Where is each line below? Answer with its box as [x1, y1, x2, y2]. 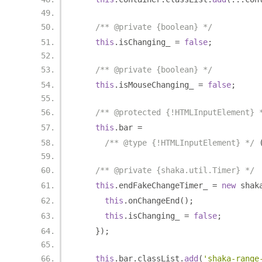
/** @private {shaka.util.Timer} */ [95, 166, 254, 175]
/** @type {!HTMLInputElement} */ [105, 138, 254, 147]
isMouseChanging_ [119, 80, 198, 89]
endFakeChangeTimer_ [119, 181, 212, 190]
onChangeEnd [128, 196, 180, 205]
